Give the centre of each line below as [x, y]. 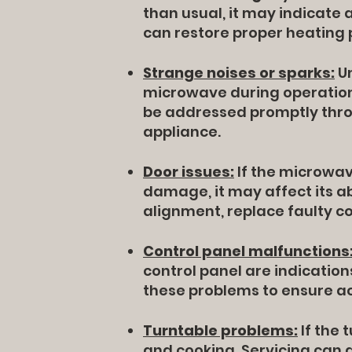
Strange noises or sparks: [239, 73]
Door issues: [189, 172]
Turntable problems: [220, 330]
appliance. [182, 132]
